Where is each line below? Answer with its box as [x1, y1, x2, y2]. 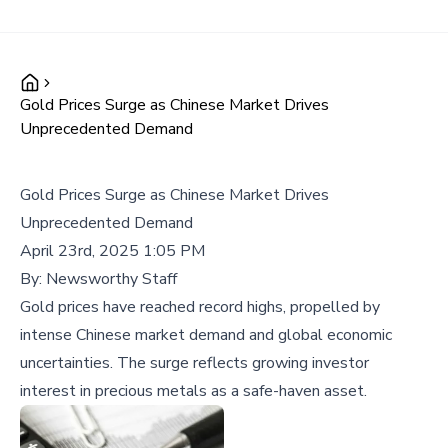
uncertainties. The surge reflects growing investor [20, 352, 369, 374]
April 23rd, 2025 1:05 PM [20, 240, 205, 262]
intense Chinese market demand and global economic [20, 324, 392, 346]
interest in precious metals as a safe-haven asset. [20, 380, 367, 402]
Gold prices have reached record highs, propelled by [20, 296, 380, 318]
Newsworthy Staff [46, 268, 177, 290]
